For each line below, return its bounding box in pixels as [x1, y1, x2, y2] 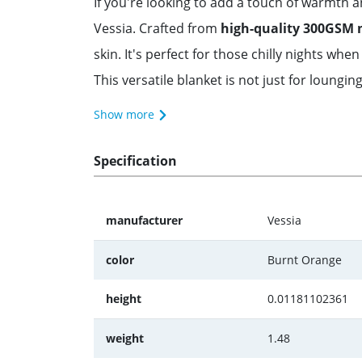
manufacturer [106, 213, 183, 228]
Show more [94, 107, 158, 122]
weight [106, 330, 144, 346]
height [106, 291, 141, 306]
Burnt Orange [267, 252, 342, 267]
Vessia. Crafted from [94, 19, 221, 37]
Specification [94, 152, 177, 170]
